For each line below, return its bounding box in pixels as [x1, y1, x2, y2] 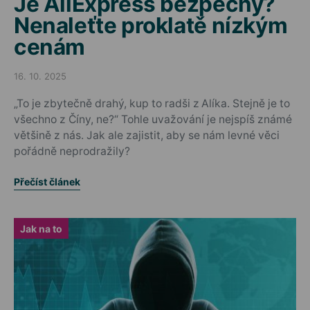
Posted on [13, 76, 57, 87]
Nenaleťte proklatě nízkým [14, 12, 288, 39]
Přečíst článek [14, 176, 80, 188]
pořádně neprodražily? [14, 145, 130, 158]
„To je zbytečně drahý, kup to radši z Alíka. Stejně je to [14, 97, 290, 110]
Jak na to [20, 222, 62, 235]
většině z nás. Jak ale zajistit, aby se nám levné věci [14, 129, 280, 142]
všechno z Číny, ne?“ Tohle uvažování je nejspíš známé [14, 113, 292, 126]
